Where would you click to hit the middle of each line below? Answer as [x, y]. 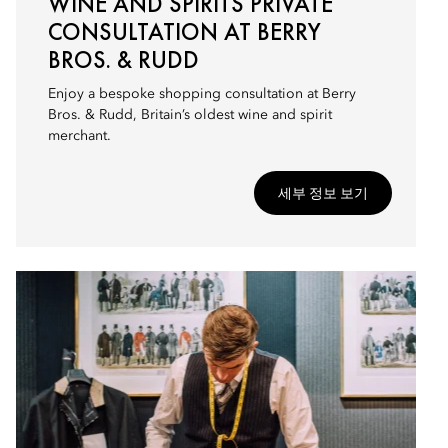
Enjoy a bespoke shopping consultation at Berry [202, 94]
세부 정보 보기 [323, 193]
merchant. [79, 136]
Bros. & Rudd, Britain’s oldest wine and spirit [190, 115]
